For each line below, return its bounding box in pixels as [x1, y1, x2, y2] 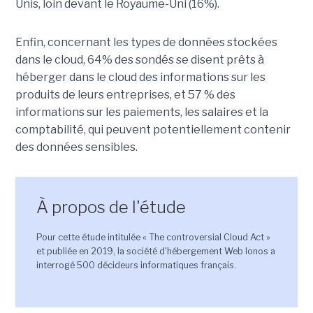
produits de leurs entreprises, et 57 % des [15, 88, 235, 102]
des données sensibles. [15, 140, 138, 154]
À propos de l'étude [36, 197, 186, 218]
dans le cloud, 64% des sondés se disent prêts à [15, 53, 264, 67]
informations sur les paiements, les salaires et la [15, 105, 268, 119]
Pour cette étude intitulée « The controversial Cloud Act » [36, 232, 270, 243]
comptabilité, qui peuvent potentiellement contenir [15, 123, 291, 137]
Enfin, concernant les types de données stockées [15, 36, 277, 50]
